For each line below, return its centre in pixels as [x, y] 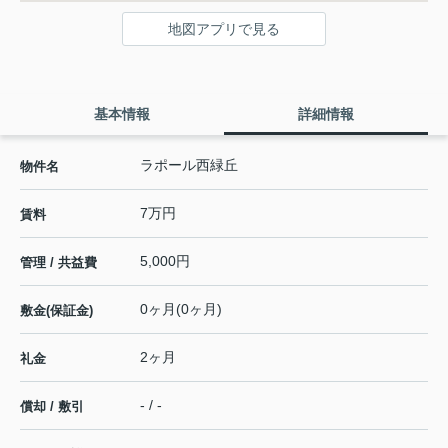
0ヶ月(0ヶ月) [181, 308]
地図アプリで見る [224, 28]
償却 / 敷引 [52, 406]
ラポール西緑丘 [189, 164]
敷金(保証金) [56, 310]
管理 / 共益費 [58, 262]
